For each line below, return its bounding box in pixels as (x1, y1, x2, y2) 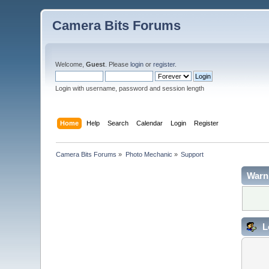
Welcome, (55, 61, 86, 68)
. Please (105, 61, 131, 68)
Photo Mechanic (125, 150, 172, 158)
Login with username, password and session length (55, 85, 205, 92)
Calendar (136, 119, 163, 127)
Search (107, 119, 128, 127)
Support (181, 150, 204, 158)
